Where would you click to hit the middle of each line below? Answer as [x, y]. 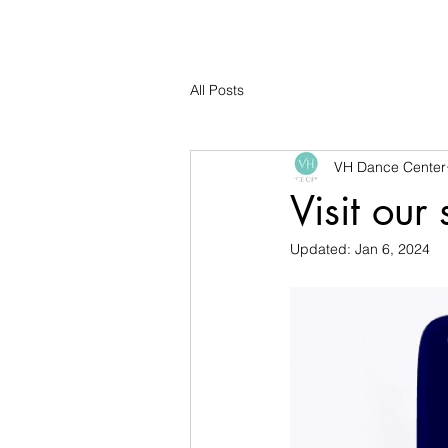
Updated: [322, 249]
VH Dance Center [390, 166]
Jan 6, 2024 [392, 249]
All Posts [217, 89]
